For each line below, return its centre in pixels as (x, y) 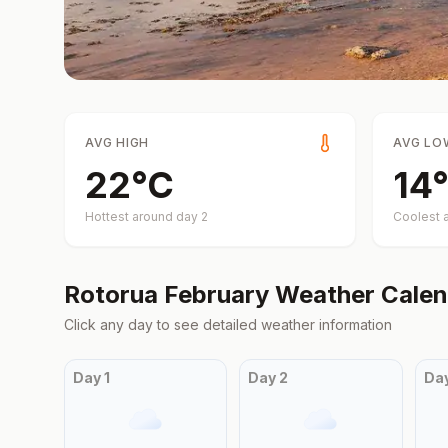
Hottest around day (143, 216)
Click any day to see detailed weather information (228, 324)
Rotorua (111, 294)
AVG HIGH (117, 142)
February (216, 294)
